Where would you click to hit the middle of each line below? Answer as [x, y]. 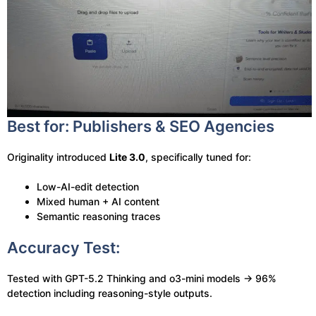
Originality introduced [58, 157]
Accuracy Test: [63, 248]
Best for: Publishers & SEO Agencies [141, 126]
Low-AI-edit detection [88, 187]
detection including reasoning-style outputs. [110, 293]
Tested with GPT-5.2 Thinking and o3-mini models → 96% [142, 278]
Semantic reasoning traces [99, 216]
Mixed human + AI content [98, 201]
